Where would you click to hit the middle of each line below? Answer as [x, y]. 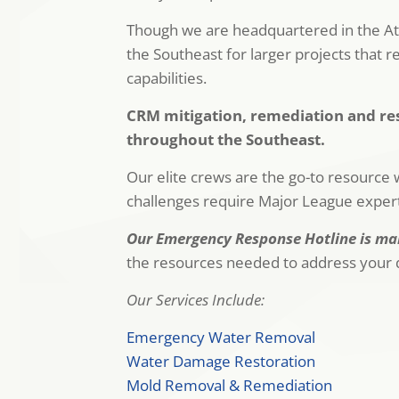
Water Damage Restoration [221, 361]
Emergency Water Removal [221, 337]
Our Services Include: [195, 300]
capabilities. [167, 78]
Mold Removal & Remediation [229, 385]
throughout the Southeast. [226, 139]
